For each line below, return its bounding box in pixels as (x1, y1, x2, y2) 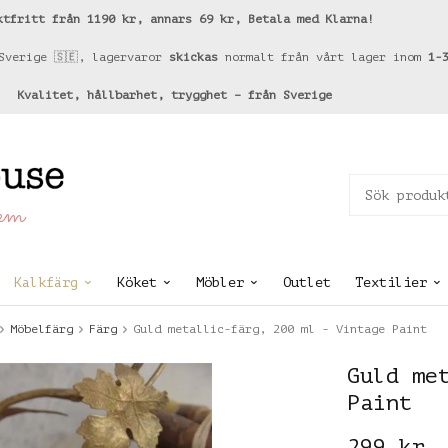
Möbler (196, 275, 244, 290)
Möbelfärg (10, 322, 73, 336)
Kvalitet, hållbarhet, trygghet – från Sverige (17, 88, 332, 102)
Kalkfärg (14, 275, 78, 290)
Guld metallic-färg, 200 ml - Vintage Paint (133, 322, 427, 336)
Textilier (355, 275, 427, 290)
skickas (169, 50, 218, 64)
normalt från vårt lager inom (218, 50, 428, 64)
